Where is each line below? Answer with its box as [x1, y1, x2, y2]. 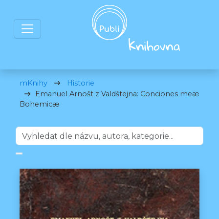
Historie [67, 79, 94, 88]
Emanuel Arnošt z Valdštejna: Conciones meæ [35, 89, 199, 98]
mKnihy [20, 79, 47, 88]
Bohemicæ [20, 100, 60, 109]
